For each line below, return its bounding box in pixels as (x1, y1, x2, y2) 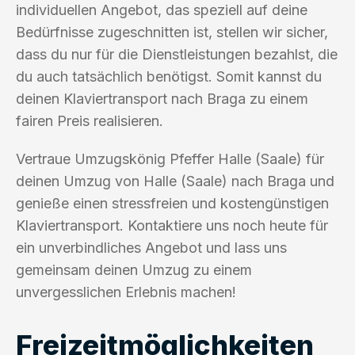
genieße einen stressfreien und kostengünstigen (16, 194, 329, 212)
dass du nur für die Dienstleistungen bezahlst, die (16, 45, 338, 63)
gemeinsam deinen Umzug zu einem (16, 261, 252, 278)
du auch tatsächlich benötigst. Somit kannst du (16, 67, 322, 85)
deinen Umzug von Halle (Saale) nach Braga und (16, 172, 334, 189)
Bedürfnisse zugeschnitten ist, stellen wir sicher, (16, 23, 328, 40)
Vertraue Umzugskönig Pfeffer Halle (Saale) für (16, 150, 324, 167)
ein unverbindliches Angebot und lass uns (16, 239, 287, 256)
